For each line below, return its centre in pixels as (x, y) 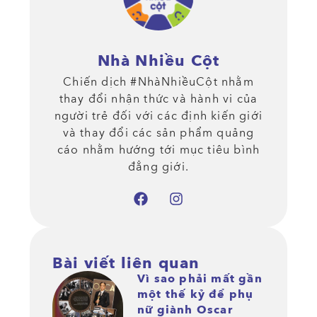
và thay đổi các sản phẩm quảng (158, 133)
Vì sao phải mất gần (200, 278)
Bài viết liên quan (126, 263)
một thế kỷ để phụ (196, 294)
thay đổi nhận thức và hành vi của (158, 99)
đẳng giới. (158, 167)
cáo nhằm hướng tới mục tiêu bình (158, 150)
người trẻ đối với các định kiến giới (158, 116)
